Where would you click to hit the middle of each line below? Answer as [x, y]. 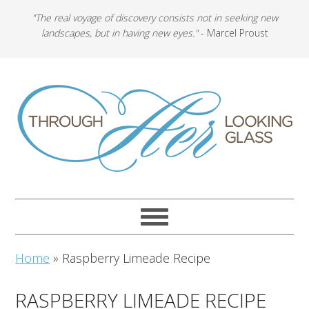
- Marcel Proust [233, 33]
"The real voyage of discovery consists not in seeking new [154, 18]
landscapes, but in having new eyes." [119, 33]
